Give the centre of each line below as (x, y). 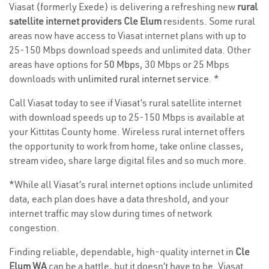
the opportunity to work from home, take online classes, (126, 146)
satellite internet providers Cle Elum (86, 21)
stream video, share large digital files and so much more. (128, 161)
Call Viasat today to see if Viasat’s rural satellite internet (125, 103)
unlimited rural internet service (143, 79)
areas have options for (56, 65)
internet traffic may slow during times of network (110, 213)
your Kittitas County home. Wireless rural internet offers (127, 132)
